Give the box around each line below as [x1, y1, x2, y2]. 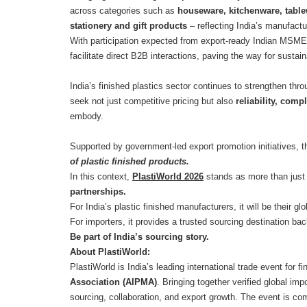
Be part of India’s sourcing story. [70, 231, 212, 242]
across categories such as [70, 5, 177, 16]
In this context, [70, 171, 132, 182]
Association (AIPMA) [70, 276, 157, 287]
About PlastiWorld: [70, 246, 150, 257]
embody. [70, 110, 106, 121]
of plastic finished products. [70, 156, 192, 167]
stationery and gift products [70, 20, 190, 31]
